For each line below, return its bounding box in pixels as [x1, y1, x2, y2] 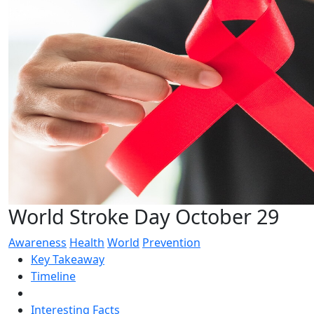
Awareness [8, 234, 67, 250]
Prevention [142, 234, 200, 250]
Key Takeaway [31, 251, 104, 267]
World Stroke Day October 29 [8, 202, 279, 230]
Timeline [31, 268, 76, 284]
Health [69, 234, 104, 250]
